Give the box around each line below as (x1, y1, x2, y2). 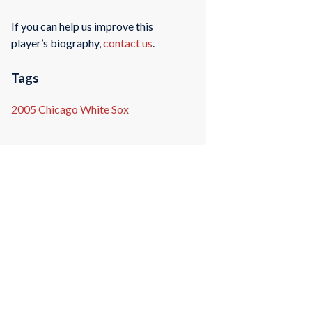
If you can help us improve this (10, 19, 153, 33)
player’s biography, (10, 36, 103, 49)
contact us (102, 36, 153, 49)
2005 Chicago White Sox (10, 102, 129, 116)
